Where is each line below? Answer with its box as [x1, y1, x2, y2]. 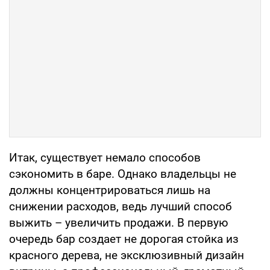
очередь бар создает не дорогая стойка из [9, 231, 239, 246]
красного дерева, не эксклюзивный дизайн [9, 248, 244, 262]
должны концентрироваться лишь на [9, 183, 210, 197]
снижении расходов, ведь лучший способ [9, 199, 232, 213]
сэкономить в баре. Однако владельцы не [9, 166, 236, 181]
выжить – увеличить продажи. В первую [9, 215, 228, 230]
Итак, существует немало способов [9, 150, 201, 165]
